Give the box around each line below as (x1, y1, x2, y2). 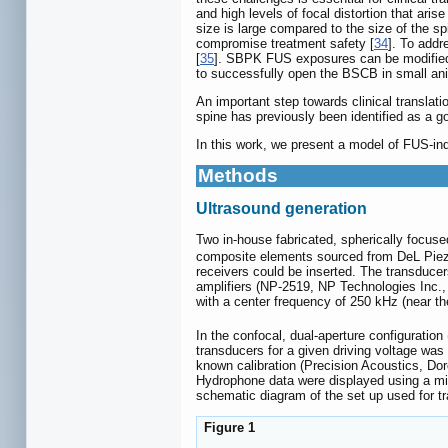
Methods (198, 165, 278, 187)
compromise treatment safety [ (196, 36, 374, 52)
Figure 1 (200, 420, 255, 436)
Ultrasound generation (196, 200, 367, 218)
